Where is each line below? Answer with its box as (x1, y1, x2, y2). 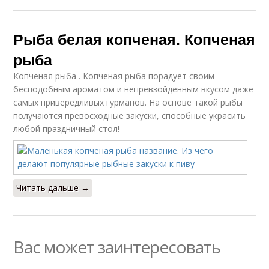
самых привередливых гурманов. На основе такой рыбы (13, 97, 243, 108)
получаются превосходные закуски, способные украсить (13, 110, 246, 121)
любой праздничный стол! (13, 123, 120, 134)
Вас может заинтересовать (13, 235, 221, 258)
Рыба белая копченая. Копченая (13, 28, 256, 50)
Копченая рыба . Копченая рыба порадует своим (13, 70, 215, 82)
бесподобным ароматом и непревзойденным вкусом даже (13, 83, 254, 95)
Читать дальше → (16, 182, 90, 193)
